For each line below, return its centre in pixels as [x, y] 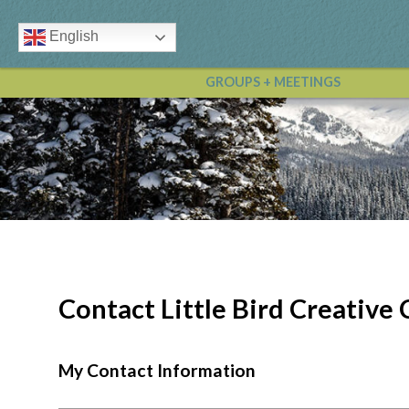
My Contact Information [157, 370]
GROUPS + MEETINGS [273, 81]
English [72, 37]
